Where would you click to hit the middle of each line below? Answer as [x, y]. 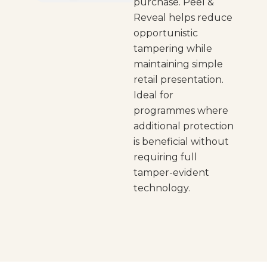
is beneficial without [181, 142]
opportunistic [166, 33]
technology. [162, 188]
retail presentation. [178, 80]
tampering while [173, 49]
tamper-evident [171, 173]
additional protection [184, 126]
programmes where [181, 111]
